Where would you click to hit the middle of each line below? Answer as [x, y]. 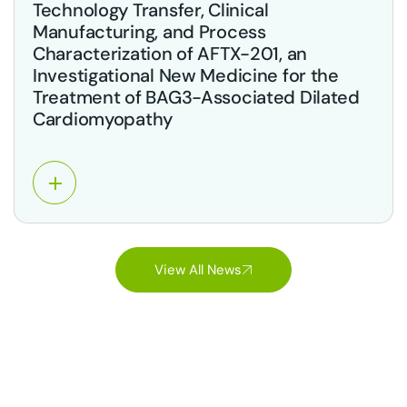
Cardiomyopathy [103, 119]
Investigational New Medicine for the [186, 75]
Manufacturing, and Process [149, 32]
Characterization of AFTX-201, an [170, 54]
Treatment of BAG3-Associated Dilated [196, 97]
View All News [198, 270]
